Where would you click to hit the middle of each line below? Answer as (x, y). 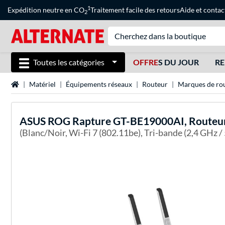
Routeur (155, 84)
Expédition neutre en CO (46, 10)
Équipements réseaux (99, 84)
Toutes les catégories (69, 62)
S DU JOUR (178, 62)
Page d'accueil (33, 84)
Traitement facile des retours (135, 10)
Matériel (42, 84)
